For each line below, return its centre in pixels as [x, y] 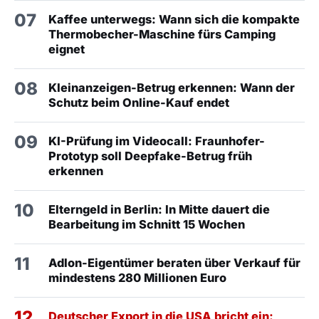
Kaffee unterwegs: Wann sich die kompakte [174, 19]
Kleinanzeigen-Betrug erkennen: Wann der [172, 87]
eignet [67, 49]
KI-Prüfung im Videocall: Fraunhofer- [157, 141]
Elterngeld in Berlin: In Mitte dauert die [159, 209]
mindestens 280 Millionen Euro [137, 277]
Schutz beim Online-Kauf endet [139, 102]
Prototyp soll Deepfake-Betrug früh [150, 156]
